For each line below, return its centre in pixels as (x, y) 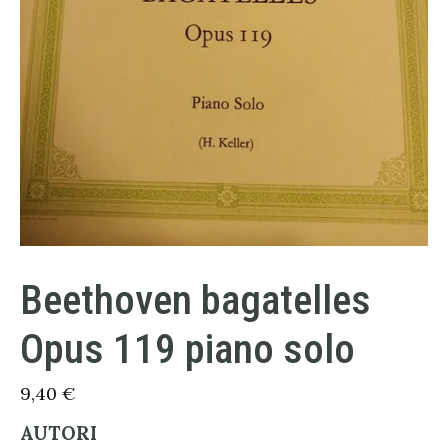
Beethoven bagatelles (195, 299)
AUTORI (58, 432)
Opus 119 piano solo (187, 348)
